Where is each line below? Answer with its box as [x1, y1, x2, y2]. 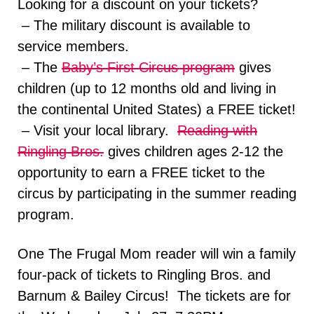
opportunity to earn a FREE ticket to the [18, 165, 265, 181]
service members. [18, 39, 129, 55]
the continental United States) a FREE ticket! [18, 102, 296, 118]
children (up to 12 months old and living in [18, 81, 276, 97]
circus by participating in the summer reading [18, 186, 296, 202]
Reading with [177, 123, 257, 139]
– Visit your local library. [18, 123, 177, 139]
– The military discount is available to [18, 18, 250, 34]
